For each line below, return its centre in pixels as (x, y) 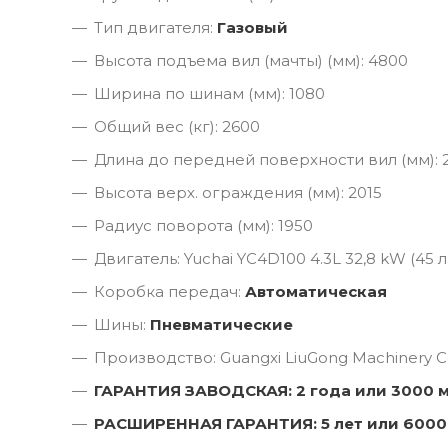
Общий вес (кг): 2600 (177, 126)
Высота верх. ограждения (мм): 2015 (238, 192)
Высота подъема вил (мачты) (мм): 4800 (251, 60)
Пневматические (221, 324)
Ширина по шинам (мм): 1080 (209, 93)
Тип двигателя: (155, 27)
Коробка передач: (169, 291)
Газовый (252, 27)
